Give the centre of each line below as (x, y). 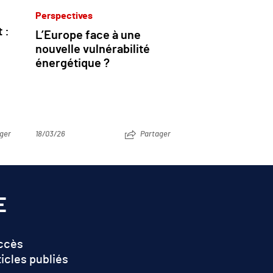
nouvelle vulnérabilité (93, 49)
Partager (155, 134)
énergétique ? (73, 63)
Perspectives (64, 16)
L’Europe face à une (88, 35)
